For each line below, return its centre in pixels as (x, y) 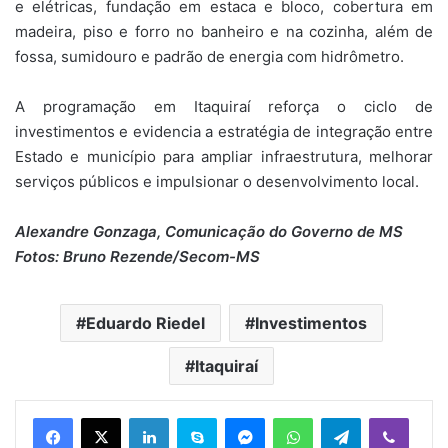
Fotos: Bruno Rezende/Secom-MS (137, 257)
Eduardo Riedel (145, 323)
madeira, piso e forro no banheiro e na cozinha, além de (224, 32)
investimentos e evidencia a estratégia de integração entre (224, 132)
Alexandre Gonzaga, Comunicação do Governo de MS (209, 232)
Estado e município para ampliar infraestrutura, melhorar (224, 157)
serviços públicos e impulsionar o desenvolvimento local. (217, 182)
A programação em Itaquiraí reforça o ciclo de (224, 107)
